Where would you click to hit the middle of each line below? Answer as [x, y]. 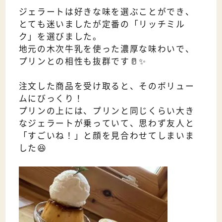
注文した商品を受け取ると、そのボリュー [107, 86]
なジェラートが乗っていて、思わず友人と [107, 123]
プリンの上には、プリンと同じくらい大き [107, 111]
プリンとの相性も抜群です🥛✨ [83, 61]
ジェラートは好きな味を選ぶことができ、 [107, 12]
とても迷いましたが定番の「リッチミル [102, 24]
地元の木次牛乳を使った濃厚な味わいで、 [107, 49]
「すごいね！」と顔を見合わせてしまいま [107, 136]
